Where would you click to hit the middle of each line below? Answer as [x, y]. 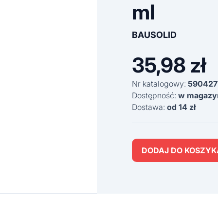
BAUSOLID [154, 35]
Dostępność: [155, 95]
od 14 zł [181, 107]
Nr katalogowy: [160, 84]
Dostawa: [149, 107]
